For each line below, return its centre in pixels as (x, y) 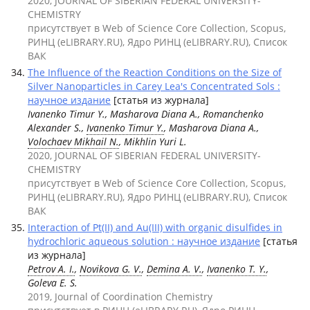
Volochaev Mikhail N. (73, 142)
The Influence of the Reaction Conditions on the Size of (155, 72)
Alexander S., (57, 128)
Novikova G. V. (111, 269)
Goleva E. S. (53, 283)
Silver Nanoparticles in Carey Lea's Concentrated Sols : (154, 86)
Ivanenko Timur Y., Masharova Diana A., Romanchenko (146, 114)
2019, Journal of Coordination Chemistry (120, 297)
